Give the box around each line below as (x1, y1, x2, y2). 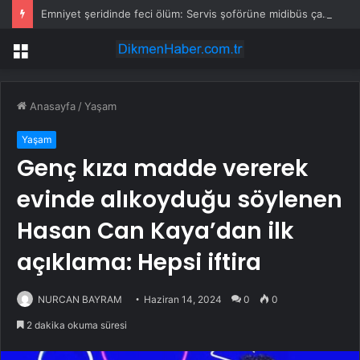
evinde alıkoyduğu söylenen (17, 184, 342, 216)
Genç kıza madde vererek (17, 153, 309, 185)
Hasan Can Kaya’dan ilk (17, 215, 294, 247)
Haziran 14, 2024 (144, 293, 222, 306)
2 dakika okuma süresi (24, 319, 127, 332)
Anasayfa (27, 100, 76, 113)
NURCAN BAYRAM (38, 293, 122, 306)
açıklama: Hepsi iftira (17, 247, 261, 279)
